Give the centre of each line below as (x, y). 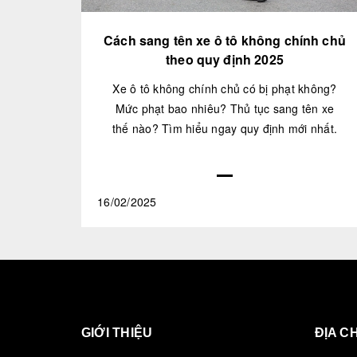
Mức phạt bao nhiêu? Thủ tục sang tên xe (225, 109)
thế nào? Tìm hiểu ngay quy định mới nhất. (225, 129)
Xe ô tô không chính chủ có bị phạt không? (225, 89)
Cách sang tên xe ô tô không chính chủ (225, 41)
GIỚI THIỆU (117, 333)
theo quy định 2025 (225, 60)
